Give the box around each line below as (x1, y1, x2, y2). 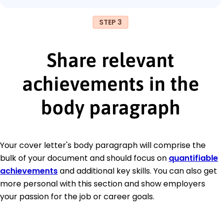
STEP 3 (99, 17, 122, 27)
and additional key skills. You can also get (58, 165, 217, 177)
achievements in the (22, 72, 199, 95)
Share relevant (47, 48, 174, 71)
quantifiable (169, 152, 218, 164)
